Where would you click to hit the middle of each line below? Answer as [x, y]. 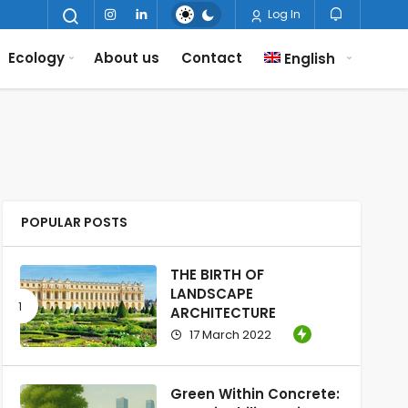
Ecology [36, 58]
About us [126, 58]
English [310, 58]
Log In [283, 14]
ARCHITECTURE [223, 312]
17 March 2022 [229, 334]
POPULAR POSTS [74, 222]
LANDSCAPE [211, 293]
